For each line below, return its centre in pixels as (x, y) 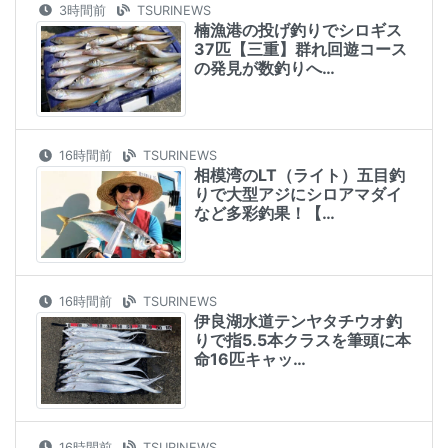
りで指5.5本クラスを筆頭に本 (302, 340)
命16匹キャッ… (250, 359)
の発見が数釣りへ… (264, 67)
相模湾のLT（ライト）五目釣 (299, 175)
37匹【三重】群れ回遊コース (300, 48)
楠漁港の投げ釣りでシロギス (298, 29)
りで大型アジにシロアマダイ (298, 194)
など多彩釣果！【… (264, 213)
